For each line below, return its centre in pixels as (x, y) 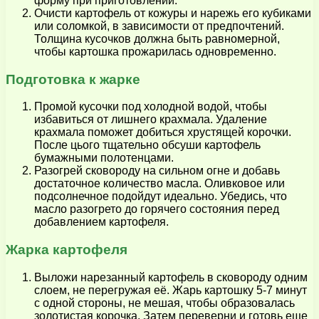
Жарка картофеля (67, 250)
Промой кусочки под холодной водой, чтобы (151, 107)
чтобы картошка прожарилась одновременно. (155, 51)
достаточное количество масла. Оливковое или (159, 184)
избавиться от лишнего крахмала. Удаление (151, 120)
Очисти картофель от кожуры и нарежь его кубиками (173, 13)
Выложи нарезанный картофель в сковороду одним (171, 277)
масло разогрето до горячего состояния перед (157, 209)
